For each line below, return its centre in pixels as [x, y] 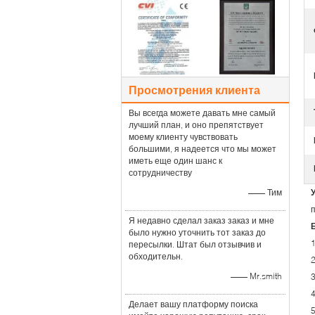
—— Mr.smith [256, 276]
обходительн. [156, 256]
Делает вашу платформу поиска [193, 304]
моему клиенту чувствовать [183, 137]
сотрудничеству [160, 173]
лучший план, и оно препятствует [196, 125]
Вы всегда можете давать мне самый [202, 113]
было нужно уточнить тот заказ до [197, 232]
